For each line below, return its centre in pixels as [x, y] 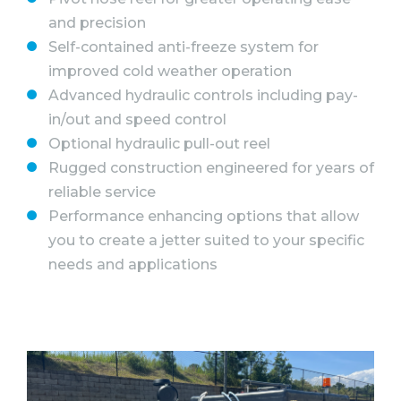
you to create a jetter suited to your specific [206, 241]
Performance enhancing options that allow [204, 217]
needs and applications [133, 265]
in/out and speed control [137, 120]
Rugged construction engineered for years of [211, 168]
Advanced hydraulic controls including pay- [203, 96]
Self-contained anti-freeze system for [183, 47]
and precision [97, 23]
